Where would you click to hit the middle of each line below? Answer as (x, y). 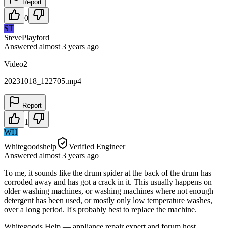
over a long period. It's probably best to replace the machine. (101, 209)
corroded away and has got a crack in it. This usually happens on (108, 182)
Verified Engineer (97, 146)
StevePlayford (27, 37)
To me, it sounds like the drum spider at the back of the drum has (108, 173)
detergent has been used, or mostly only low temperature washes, (108, 200)
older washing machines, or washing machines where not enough (109, 191)
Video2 (16, 64)
